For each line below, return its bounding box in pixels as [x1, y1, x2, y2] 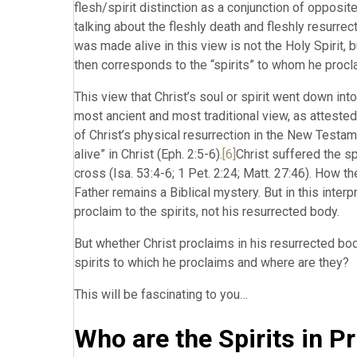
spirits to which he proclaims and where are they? [74, 255, 349, 270]
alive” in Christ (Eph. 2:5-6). [74, 147, 222, 162]
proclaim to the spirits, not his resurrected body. [74, 204, 339, 219]
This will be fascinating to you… [74, 287, 248, 302]
